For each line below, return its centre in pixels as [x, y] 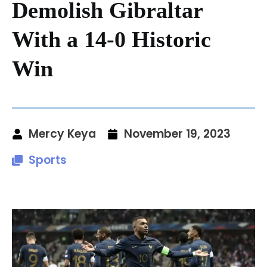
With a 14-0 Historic [111, 39]
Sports [48, 160]
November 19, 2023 [177, 133]
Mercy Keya [62, 133]
